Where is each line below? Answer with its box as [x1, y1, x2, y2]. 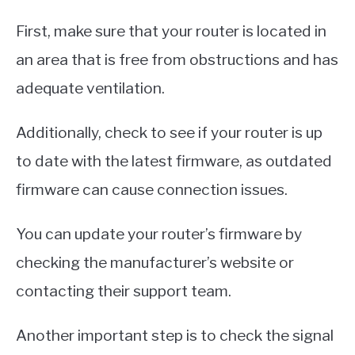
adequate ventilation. [16, 78, 165, 97]
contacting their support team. [16, 281, 231, 300]
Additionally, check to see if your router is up [16, 122, 323, 142]
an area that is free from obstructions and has [16, 49, 338, 69]
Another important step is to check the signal [16, 325, 334, 345]
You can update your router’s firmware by [16, 223, 302, 243]
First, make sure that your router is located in [16, 21, 326, 40]
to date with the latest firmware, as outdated [16, 151, 332, 170]
